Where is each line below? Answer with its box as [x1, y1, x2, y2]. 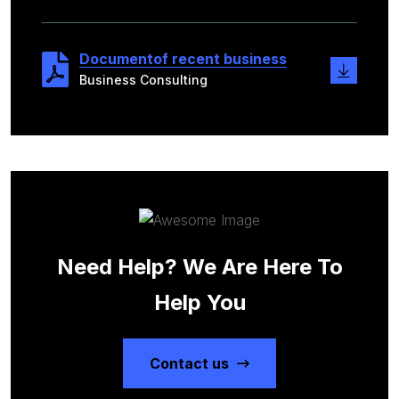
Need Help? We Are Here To [56, 254, 343, 281]
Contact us [150, 354, 232, 373]
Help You [153, 289, 246, 316]
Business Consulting [79, 71, 208, 87]
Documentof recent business [79, 49, 287, 68]
